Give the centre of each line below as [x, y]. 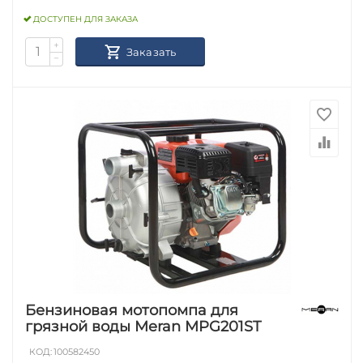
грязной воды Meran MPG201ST [143, 326]
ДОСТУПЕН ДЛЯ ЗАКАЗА [86, 19]
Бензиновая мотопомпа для [132, 310]
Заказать [151, 51]
